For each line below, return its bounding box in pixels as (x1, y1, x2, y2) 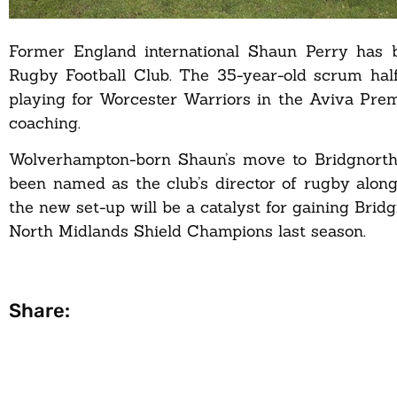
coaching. (9, 112, 81, 133)
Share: (9, 299, 70, 323)
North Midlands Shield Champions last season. (9, 221, 366, 242)
